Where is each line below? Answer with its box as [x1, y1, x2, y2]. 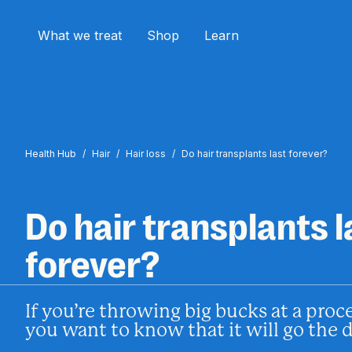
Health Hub [25, 148, 76, 159]
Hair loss [126, 148, 166, 159]
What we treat [38, 27, 122, 43]
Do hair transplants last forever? [181, 148, 328, 159]
